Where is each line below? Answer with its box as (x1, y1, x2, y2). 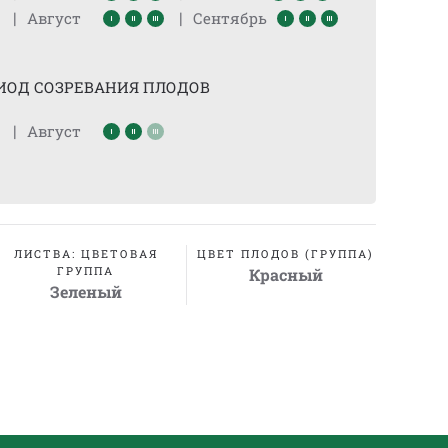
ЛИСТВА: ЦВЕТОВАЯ (13, 246, 158, 261)
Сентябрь (193, 8, 268, 28)
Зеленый (49, 281, 122, 302)
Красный (248, 264, 323, 285)
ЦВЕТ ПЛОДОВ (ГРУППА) (197, 246, 375, 261)
